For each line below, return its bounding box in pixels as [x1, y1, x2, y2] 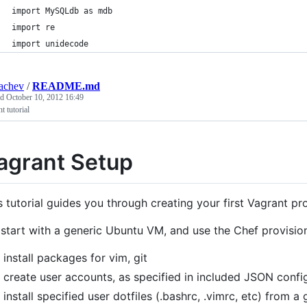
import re [12, 23, 55, 32]
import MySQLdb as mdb [12, 6, 112, 16]
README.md [32, 80, 100, 92]
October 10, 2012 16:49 [6, 93, 84, 102]
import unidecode [12, 39, 88, 49]
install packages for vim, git [3, 250, 147, 265]
